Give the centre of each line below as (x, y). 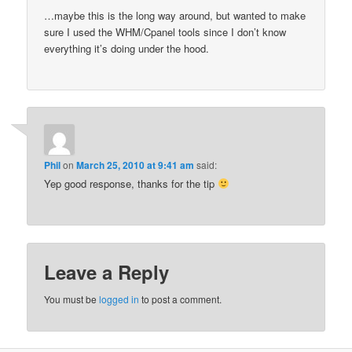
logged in (119, 299)
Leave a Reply (107, 271)
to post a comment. (181, 299)
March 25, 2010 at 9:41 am (136, 165)
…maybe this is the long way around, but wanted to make (175, 15)
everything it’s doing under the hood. (127, 48)
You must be (72, 299)
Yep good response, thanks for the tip (131, 184)
